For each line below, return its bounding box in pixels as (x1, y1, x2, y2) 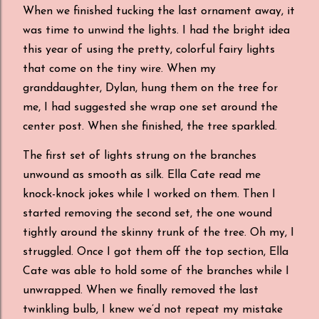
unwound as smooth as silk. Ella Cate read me (23, 169, 261, 181)
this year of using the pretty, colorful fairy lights (23, 44, 275, 56)
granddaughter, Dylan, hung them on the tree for (23, 83, 278, 94)
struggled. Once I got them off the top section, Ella (23, 246, 288, 258)
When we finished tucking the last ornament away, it (23, 6, 295, 17)
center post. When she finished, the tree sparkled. (23, 121, 277, 132)
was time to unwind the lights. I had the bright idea (23, 25, 290, 36)
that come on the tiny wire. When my (23, 63, 216, 75)
